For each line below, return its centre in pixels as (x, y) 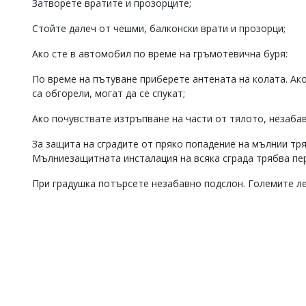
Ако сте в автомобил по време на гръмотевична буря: (160, 54)
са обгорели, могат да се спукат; (109, 93)
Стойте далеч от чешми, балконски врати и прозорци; (159, 28)
